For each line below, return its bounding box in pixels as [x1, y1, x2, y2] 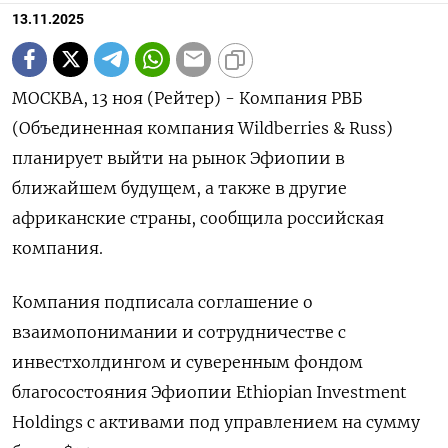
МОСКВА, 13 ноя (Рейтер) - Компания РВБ [12, 87, 362, 108]
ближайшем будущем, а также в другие [12, 177, 347, 198]
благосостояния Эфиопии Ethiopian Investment [12, 381, 407, 402]
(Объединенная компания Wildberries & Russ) [12, 117, 393, 138]
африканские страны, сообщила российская [12, 207, 384, 228]
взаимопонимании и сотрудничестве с [12, 321, 346, 342]
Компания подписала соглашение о [12, 291, 313, 312]
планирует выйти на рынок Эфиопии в [12, 147, 345, 168]
